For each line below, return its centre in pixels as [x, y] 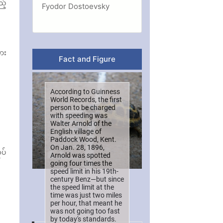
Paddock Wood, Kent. [83, 139]
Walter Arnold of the [81, 123]
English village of [76, 131]
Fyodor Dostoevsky [76, 6]
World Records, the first [86, 99]
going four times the [81, 163]
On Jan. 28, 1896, [77, 147]
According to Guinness [85, 91]
